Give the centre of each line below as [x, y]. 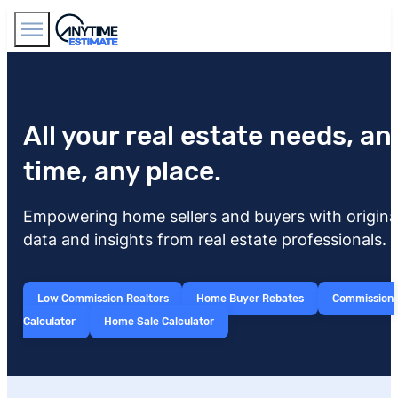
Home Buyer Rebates [250, 298]
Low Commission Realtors [103, 298]
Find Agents [324, 29]
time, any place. [122, 171]
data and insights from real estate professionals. [204, 239]
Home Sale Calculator [159, 321]
